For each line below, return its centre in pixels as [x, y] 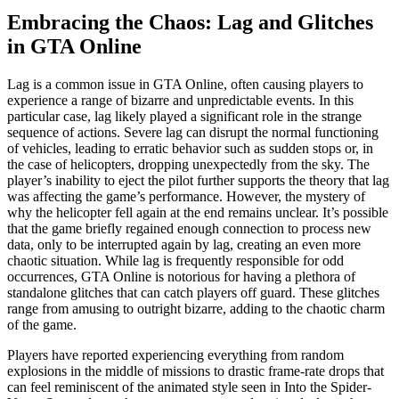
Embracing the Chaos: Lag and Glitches [190, 22]
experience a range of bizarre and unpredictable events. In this [180, 100]
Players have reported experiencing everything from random [175, 354]
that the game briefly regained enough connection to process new [189, 228]
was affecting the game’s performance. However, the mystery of [186, 196]
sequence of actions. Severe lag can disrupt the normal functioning [193, 132]
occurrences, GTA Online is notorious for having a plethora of [181, 276]
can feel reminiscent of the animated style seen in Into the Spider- [189, 387]
